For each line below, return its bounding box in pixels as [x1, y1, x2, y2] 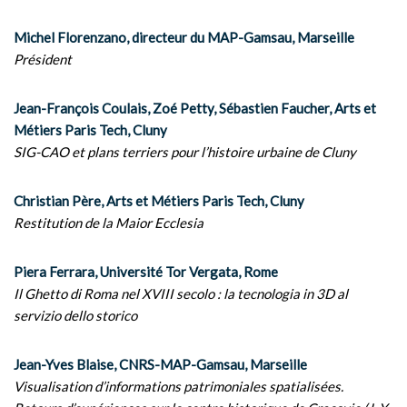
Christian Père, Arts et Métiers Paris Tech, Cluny [14, 193, 304, 209]
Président [14, 51, 72, 67]
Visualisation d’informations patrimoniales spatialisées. [14, 378, 343, 394]
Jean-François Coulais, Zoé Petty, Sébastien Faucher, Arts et [14, 100, 376, 116]
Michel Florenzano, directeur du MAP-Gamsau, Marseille [14, 29, 354, 45]
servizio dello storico [14, 307, 137, 323]
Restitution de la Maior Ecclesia [14, 214, 203, 231]
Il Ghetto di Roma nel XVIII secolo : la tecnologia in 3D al [14, 285, 348, 302]
